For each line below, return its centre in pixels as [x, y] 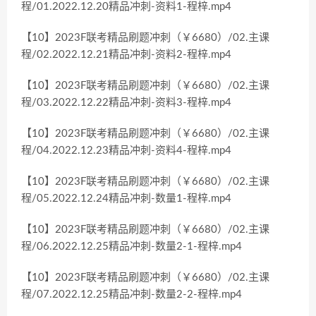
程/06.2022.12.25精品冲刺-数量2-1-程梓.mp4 [132, 247]
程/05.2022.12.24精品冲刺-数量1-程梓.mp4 [126, 199]
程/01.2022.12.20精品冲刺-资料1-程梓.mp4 [126, 7]
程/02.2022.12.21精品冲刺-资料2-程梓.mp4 [126, 55]
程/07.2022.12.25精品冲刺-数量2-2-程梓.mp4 [132, 294]
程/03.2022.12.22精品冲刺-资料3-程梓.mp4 [126, 103]
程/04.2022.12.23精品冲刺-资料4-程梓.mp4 [126, 151]
